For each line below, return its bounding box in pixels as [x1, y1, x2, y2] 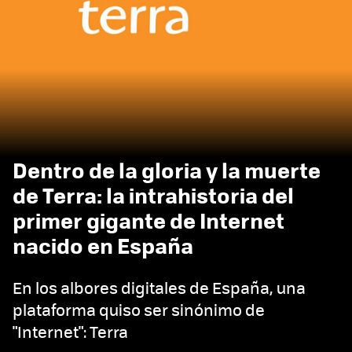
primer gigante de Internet [13, 204, 284, 236]
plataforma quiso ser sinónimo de [13, 298, 265, 321]
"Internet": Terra [13, 320, 128, 343]
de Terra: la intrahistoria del [13, 179, 294, 211]
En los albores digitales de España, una [13, 276, 306, 299]
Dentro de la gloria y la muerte [13, 154, 321, 185]
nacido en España [13, 229, 193, 261]
